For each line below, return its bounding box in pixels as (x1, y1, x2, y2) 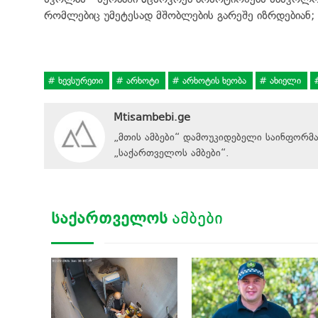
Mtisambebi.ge (114, 110, 190, 124)
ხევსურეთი (55, 75, 106, 86)
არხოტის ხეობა (180, 75, 249, 86)
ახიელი (267, 75, 304, 86)
